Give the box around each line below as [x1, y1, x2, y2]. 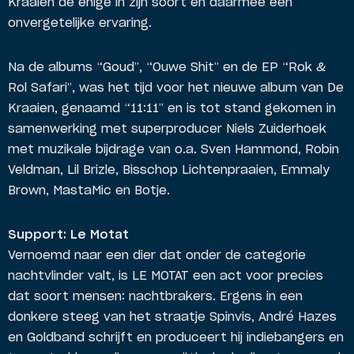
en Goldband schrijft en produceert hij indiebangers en [8, 332, 344, 344]
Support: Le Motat [8, 229, 129, 241]
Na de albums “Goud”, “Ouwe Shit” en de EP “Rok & [8, 62, 326, 73]
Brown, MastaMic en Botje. [8, 185, 170, 197]
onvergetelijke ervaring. [8, 17, 152, 29]
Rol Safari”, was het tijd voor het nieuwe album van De [8, 82, 344, 94]
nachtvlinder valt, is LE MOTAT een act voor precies [8, 270, 323, 282]
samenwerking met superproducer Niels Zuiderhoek [8, 123, 326, 135]
